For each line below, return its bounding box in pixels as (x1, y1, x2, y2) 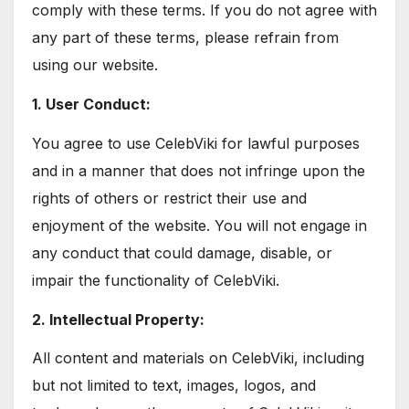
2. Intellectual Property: (32, 309, 204, 329)
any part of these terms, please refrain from (32, 28, 339, 47)
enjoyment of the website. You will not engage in (32, 215, 367, 235)
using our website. (32, 56, 158, 75)
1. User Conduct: (32, 94, 151, 113)
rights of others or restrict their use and (32, 188, 307, 207)
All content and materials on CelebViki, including (32, 349, 364, 368)
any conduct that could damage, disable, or (32, 243, 332, 262)
